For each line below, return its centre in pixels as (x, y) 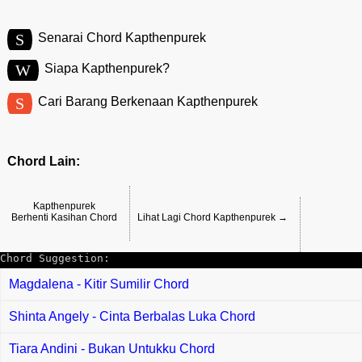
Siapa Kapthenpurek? (107, 68)
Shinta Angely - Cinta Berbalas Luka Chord (132, 317)
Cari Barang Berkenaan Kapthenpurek (147, 101)
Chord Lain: (43, 162)
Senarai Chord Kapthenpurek (122, 37)
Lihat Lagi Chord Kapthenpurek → (212, 218)
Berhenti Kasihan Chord (64, 218)
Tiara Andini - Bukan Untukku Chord (112, 349)
